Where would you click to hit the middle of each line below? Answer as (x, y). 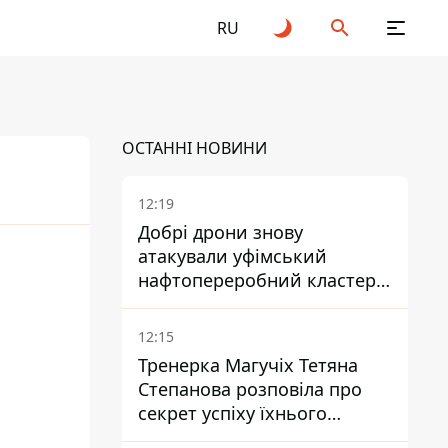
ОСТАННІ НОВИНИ (194, 148)
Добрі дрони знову (220, 232)
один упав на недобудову (249, 304)
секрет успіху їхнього (232, 413)
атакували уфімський (232, 256)
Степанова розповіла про (250, 389)
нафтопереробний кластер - (262, 280)
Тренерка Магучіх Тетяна (248, 365)
